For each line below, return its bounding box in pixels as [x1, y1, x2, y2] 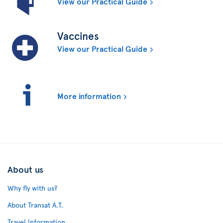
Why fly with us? [7, 183, 57, 193]
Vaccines [57, 28, 99, 43]
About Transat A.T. [7, 200, 63, 210]
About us [7, 162, 43, 175]
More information [57, 90, 121, 101]
